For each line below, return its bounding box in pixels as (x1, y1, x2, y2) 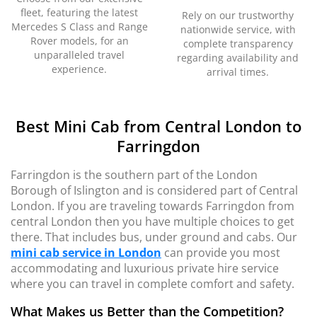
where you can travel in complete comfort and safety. (11, 276, 294, 292)
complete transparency (183, 37, 293, 50)
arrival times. (207, 65, 269, 79)
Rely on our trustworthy (182, 8, 294, 22)
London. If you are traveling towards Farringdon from (11, 198, 294, 214)
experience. (52, 62, 107, 76)
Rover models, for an (30, 34, 129, 47)
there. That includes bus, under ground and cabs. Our (11, 229, 297, 245)
